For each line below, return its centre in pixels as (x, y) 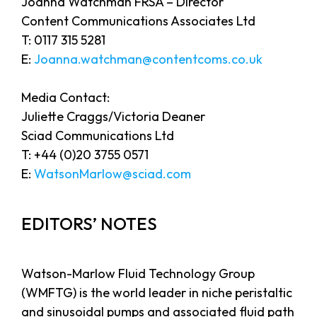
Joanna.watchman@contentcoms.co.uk (148, 59)
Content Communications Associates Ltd (138, 21)
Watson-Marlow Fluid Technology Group (138, 274)
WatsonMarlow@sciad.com (113, 174)
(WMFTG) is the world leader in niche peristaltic (157, 293)
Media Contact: (65, 98)
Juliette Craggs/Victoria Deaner (113, 117)
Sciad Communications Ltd (98, 136)
